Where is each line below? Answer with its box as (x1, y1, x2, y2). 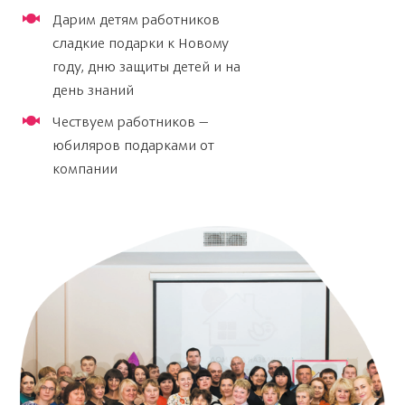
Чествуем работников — (52, 113, 209, 131)
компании (52, 160, 118, 178)
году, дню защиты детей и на (52, 58, 240, 76)
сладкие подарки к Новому (52, 34, 229, 52)
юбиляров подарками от (52, 137, 214, 155)
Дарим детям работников (52, 11, 220, 29)
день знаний (52, 81, 134, 99)
